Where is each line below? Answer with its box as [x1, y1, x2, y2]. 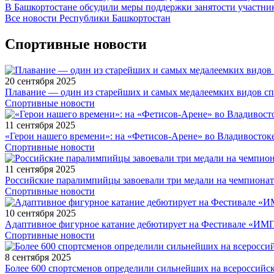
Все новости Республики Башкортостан [5, 12, 171, 23]
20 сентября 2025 [5, 75, 76, 86]
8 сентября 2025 [5, 251, 71, 262]
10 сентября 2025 [5, 207, 76, 218]
